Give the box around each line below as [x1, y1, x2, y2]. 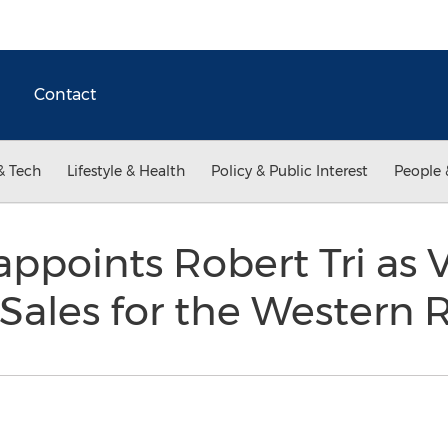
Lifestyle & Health [67, 162, 185, 180]
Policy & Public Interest [211, 162, 368, 180]
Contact [34, 85, 96, 104]
